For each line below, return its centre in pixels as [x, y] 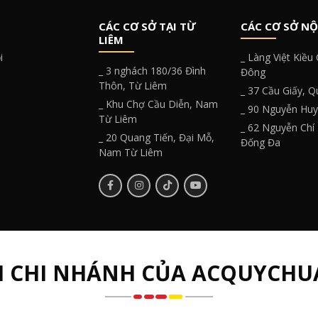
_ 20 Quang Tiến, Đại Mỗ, [157, 137]
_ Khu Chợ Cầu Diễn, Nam [158, 104]
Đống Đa [261, 142]
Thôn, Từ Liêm [133, 85]
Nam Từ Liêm [131, 152]
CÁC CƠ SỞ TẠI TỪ [147, 26]
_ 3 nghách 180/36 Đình [152, 70]
